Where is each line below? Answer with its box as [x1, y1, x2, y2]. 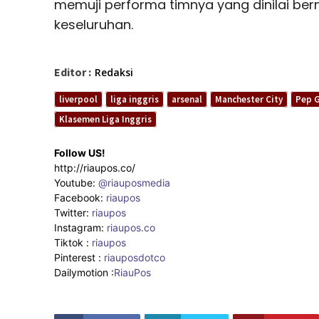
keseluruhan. [54, 15, 133, 33]
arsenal [172, 93, 202, 105]
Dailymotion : [54, 266, 114, 278]
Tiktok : [54, 236, 92, 249]
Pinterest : [54, 251, 101, 263]
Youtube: [54, 176, 98, 189]
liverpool [59, 93, 98, 105]
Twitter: [54, 206, 92, 219]
